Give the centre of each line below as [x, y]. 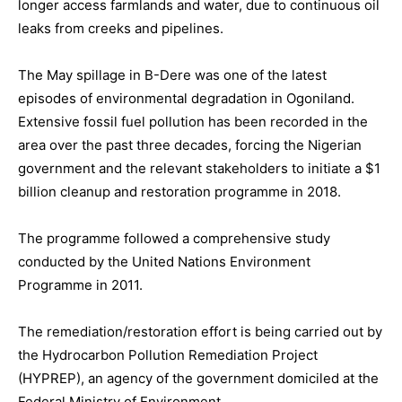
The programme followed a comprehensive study [174, 239]
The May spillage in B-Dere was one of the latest [172, 75]
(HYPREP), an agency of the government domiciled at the [198, 379]
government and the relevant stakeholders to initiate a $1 [199, 169]
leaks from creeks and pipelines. [121, 29]
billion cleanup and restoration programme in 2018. [179, 192]
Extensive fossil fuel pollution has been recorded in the [193, 122]
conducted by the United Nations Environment [164, 262]
